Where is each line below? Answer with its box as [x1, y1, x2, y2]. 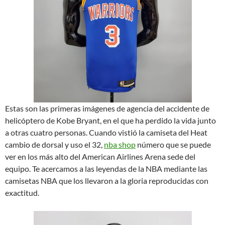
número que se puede [136, 140, 211, 149]
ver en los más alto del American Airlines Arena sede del [5, 152, 195, 161]
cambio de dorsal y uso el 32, [5, 140, 104, 149]
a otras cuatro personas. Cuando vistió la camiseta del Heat [5, 128, 207, 137]
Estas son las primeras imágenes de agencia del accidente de [5, 103, 209, 113]
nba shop [104, 140, 136, 149]
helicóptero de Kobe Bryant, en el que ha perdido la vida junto [5, 116, 216, 125]
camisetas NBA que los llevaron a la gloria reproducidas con [5, 176, 208, 185]
